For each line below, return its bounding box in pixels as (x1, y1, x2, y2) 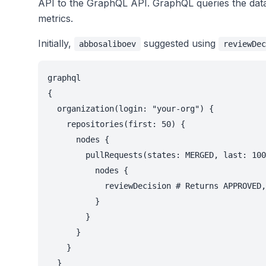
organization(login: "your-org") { (47, 104, 214, 114)
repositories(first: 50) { (47, 119, 185, 129)
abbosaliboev (79, 39, 136, 49)
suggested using (141, 37, 218, 50)
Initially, (38, 37, 74, 50)
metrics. (38, 12, 73, 25)
